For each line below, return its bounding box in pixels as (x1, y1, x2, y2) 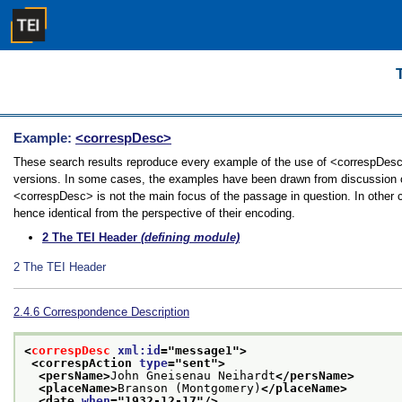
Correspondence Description (43, 305, 189, 319)
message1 (175, 344, 232, 358)
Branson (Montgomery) (118, 381, 261, 396)
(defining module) (137, 231, 240, 244)
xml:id (118, 344, 161, 358)
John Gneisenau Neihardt (110, 369, 275, 383)
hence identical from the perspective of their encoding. (13, 206, 295, 220)
